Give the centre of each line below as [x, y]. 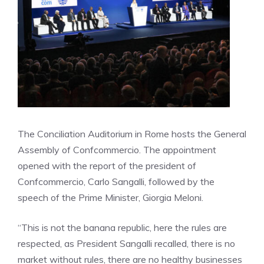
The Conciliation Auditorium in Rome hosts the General [132, 134]
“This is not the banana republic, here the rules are [122, 227]
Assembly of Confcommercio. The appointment [117, 150]
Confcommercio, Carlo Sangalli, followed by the [116, 181]
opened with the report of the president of [107, 166]
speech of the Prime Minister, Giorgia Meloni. [110, 197]
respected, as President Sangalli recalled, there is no [126, 243]
